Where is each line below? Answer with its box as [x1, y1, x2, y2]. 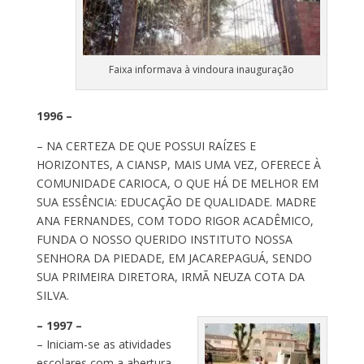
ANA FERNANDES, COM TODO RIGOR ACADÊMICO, [36, 212, 314, 228]
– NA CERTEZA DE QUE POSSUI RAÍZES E [36, 137, 256, 154]
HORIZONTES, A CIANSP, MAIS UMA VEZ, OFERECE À [36, 156, 321, 172]
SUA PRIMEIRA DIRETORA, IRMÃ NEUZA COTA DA [36, 268, 305, 284]
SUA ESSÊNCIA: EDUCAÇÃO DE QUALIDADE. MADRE [36, 193, 316, 210]
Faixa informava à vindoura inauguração [109, 62, 295, 76]
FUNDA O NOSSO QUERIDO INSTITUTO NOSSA [36, 231, 292, 247]
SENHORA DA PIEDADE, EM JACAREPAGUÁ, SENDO [36, 249, 312, 266]
